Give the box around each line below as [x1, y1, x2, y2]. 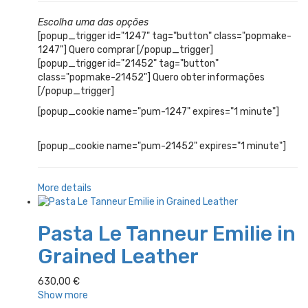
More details [38, 181, 91, 194]
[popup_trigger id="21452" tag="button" [38, 57, 219, 69]
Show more [38, 289, 88, 302]
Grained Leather [38, 244, 199, 269]
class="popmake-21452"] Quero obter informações [38, 71, 265, 83]
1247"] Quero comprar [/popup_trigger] [38, 43, 213, 56]
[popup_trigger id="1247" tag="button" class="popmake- [38, 30, 291, 42]
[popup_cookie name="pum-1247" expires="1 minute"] [38, 105, 279, 118]
